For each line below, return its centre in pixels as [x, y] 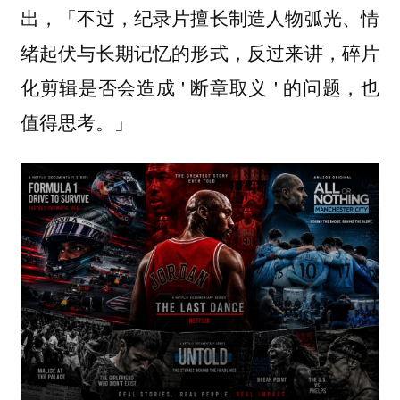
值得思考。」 [76, 121]
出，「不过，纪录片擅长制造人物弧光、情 [200, 17]
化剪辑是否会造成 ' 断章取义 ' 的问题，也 [200, 86]
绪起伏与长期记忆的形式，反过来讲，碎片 [200, 51]
